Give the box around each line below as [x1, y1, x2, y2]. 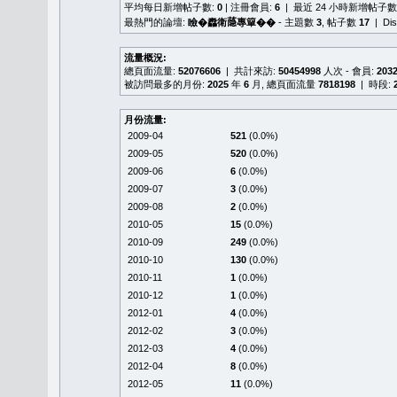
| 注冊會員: [222, 2, 275, 12]
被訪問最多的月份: [124, 79, 207, 90]
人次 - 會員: [321, 66, 377, 76]
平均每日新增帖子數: [124, 2, 217, 12]
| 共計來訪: [221, 66, 278, 76]
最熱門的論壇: [124, 17, 188, 27]
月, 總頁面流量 [249, 79, 318, 90]
